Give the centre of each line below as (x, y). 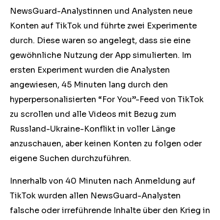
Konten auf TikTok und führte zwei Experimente (103, 26)
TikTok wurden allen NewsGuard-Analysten (95, 196)
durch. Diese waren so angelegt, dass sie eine (100, 41)
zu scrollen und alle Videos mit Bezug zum (93, 114)
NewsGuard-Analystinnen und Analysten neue (101, 11)
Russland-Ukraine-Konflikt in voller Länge (93, 129)
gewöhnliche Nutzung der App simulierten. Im (101, 55)
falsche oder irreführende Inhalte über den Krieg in (110, 210)
